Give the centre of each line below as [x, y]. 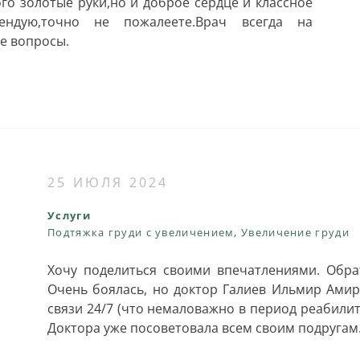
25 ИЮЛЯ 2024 [108, 182]
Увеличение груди [295, 232]
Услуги [69, 215]
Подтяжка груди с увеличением [141, 232]
